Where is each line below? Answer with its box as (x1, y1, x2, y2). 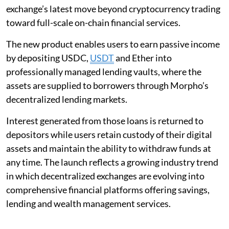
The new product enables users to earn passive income (6, 38, 220, 50)
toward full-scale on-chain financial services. (6, 16, 182, 28)
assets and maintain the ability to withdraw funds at (6, 142, 211, 154)
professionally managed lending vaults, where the (6, 65, 201, 77)
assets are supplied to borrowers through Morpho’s (6, 79, 209, 91)
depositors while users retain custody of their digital (6, 128, 212, 140)
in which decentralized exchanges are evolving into (6, 170, 204, 181)
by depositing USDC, (6, 52, 90, 63)
